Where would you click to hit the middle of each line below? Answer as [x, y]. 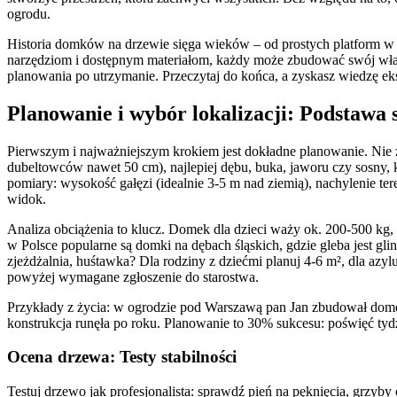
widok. [27, 198]
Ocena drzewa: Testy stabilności [122, 357]
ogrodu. [29, 13]
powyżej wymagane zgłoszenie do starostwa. [133, 276]
